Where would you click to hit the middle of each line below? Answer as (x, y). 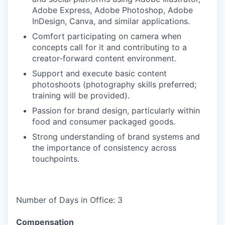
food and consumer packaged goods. (104, 122)
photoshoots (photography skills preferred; (114, 84)
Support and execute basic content (99, 73)
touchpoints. (56, 159)
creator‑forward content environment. (104, 58)
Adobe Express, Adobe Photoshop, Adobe (113, 10)
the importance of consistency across (104, 148)
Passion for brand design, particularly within (116, 110)
